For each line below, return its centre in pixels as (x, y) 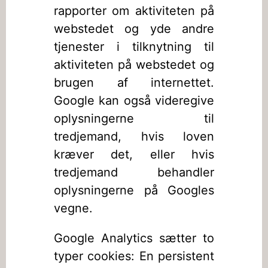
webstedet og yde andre (134, 29)
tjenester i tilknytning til (134, 47)
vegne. (73, 208)
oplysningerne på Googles (134, 190)
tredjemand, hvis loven (134, 136)
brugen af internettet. (134, 83)
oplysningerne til (134, 118)
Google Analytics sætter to (134, 238)
